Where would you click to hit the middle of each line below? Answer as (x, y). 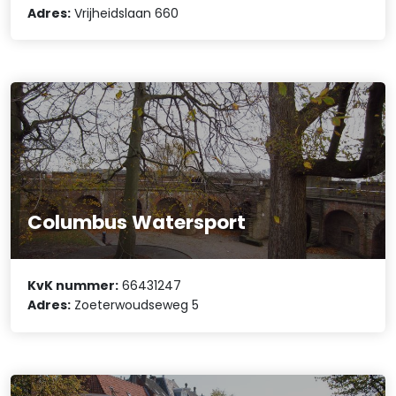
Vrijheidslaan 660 (125, 14)
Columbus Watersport (137, 223)
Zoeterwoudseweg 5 (135, 305)
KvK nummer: (73, 286)
